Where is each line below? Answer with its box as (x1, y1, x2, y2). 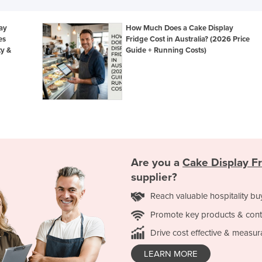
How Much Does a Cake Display (126, 23, 234, 33)
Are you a (131, 156, 182, 169)
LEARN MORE (144, 248, 198, 259)
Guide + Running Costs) (126, 45, 207, 55)
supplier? (131, 170, 177, 184)
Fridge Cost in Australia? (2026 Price (126, 34, 250, 44)
